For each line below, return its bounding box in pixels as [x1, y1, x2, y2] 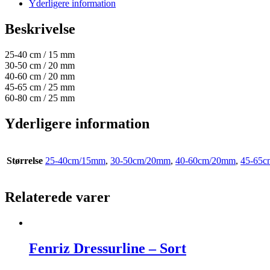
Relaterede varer [5, 189, 110, 206]
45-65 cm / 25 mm [5, 81, 75, 92]
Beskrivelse [5, 20, 75, 37]
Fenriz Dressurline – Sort [29, 240, 186, 257]
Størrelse [7, 155, 43, 166]
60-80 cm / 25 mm [5, 92, 75, 103]
